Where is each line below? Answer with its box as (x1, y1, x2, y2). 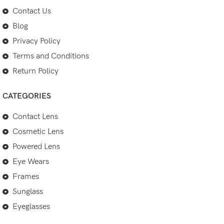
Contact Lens (12, 112, 58, 121)
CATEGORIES (2, 91, 51, 101)
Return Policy (12, 66, 58, 76)
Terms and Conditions (12, 51, 89, 61)
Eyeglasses (12, 202, 50, 211)
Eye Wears (12, 157, 49, 166)
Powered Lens (12, 142, 60, 151)
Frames (12, 172, 39, 181)
